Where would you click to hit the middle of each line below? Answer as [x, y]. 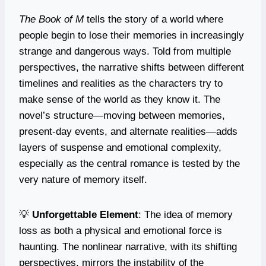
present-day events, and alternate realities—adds [128, 131]
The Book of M [51, 19]
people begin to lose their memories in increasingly [132, 35]
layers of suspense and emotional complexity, [120, 147]
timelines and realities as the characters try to [121, 83]
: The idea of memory [186, 214]
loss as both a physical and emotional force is [121, 230]
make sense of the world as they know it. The [120, 99]
